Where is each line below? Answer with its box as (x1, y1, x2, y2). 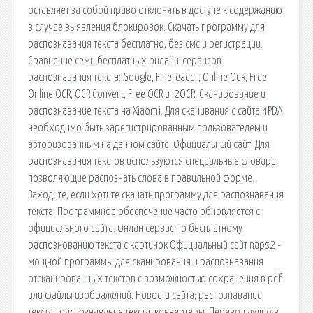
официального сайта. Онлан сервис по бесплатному (28, 222, 242, 234)
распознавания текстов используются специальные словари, (28, 155, 278, 167)
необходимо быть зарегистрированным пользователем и (28, 122, 268, 133)
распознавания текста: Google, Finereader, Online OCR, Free (28, 71, 267, 83)
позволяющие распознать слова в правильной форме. (28, 172, 254, 184)
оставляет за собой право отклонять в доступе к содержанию (28, 4, 282, 16)
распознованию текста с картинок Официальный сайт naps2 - (28, 239, 281, 251)
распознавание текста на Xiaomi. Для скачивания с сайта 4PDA (28, 105, 283, 117)
